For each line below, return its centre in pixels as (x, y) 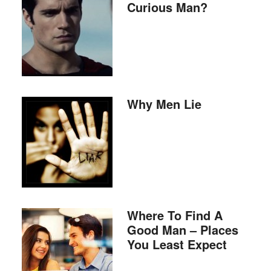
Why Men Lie (164, 104)
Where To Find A (175, 215)
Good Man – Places (182, 230)
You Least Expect (177, 244)
